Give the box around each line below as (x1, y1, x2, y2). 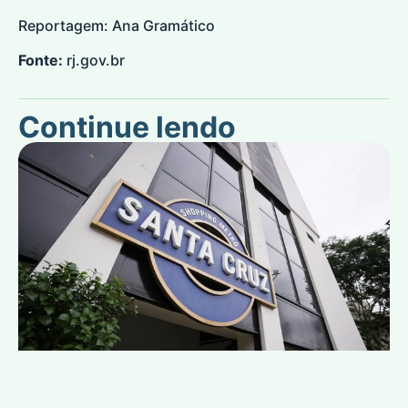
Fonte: (18, 51, 63, 70)
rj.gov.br (66, 51, 125, 70)
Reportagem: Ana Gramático (18, 15, 215, 35)
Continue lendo (18, 108, 236, 145)
